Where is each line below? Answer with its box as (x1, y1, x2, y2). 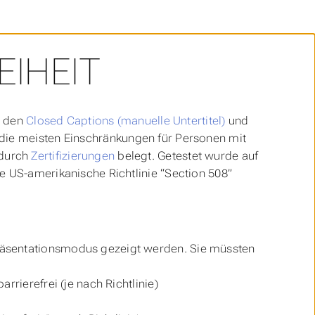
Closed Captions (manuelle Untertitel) (26, 113, 226, 127)
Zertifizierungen (31, 148, 115, 162)
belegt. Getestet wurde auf (115, 148, 259, 162)
